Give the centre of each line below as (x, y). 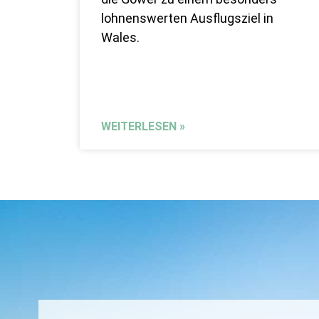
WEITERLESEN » (143, 127)
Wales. (120, 38)
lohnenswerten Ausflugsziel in (187, 19)
